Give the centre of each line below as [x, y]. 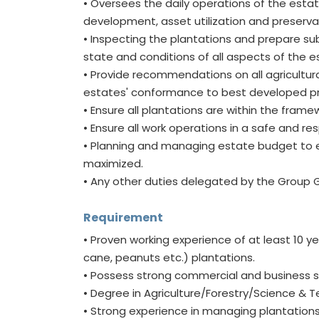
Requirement [123, 218]
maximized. [113, 163]
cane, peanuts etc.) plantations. [169, 257]
